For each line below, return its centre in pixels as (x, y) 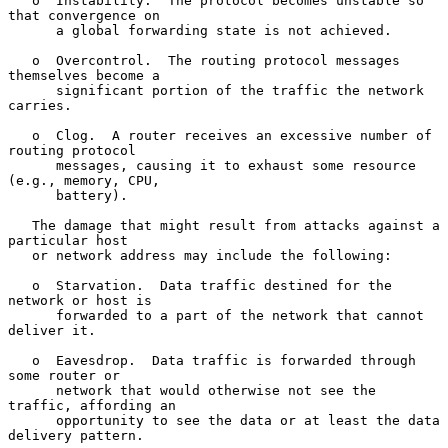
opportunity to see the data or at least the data (32, 420)
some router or (64, 375)
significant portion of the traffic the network (32, 90)
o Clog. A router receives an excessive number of (20, 135)
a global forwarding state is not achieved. (32, 30)
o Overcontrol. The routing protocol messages (20, 60)
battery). (32, 195)
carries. (40, 105)
